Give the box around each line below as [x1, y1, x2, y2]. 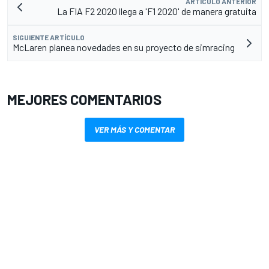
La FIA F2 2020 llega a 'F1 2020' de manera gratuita [57, 5, 256, 17]
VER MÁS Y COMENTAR [94, 124, 175, 135]
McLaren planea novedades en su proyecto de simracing [13, 41, 235, 53]
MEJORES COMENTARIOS [7, 91, 162, 109]
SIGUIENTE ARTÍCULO [13, 33, 85, 42]
